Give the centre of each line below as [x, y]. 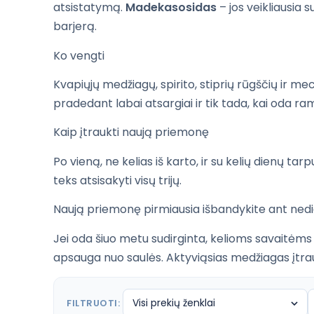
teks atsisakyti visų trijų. [117, 180]
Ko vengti [79, 55]
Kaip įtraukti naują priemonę [131, 132]
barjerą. [75, 27]
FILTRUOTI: [93, 303]
